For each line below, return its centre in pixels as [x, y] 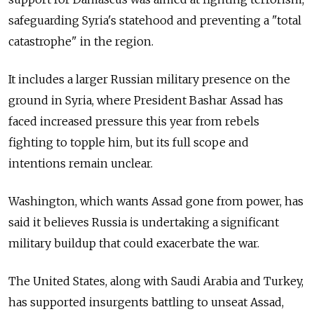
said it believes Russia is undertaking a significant [144, 222]
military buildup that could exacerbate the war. [134, 243]
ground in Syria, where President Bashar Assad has [146, 100]
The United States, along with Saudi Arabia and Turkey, [156, 281]
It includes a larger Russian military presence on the [149, 79]
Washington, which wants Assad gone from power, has [156, 201]
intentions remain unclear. [81, 163]
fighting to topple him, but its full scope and [129, 142]
